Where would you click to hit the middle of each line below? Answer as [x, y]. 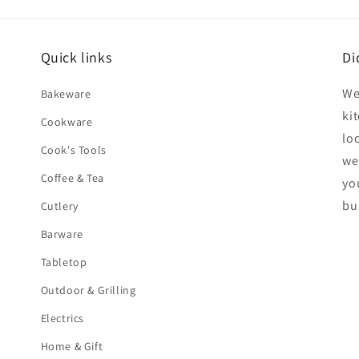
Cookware [67, 122]
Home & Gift [72, 346]
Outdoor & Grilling [88, 290]
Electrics [63, 318]
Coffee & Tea [72, 178]
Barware [62, 234]
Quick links [76, 57]
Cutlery [59, 206]
